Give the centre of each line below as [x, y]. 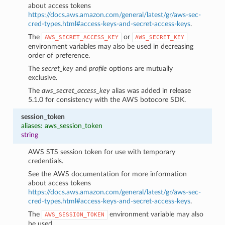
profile [98, 68]
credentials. [46, 161]
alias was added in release [151, 90]
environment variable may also [156, 214]
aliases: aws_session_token [62, 126]
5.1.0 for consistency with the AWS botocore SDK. [107, 99]
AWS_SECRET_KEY [160, 37]
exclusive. [43, 77]
